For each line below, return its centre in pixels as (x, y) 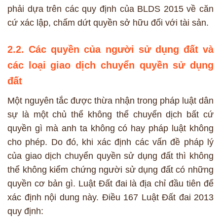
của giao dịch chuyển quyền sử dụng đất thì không (110, 156)
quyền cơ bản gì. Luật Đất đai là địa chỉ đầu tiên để (110, 183)
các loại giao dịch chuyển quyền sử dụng (110, 65)
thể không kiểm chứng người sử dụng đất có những (110, 169)
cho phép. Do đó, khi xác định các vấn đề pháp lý (110, 142)
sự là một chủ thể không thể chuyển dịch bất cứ (110, 114)
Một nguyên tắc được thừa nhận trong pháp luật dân (110, 100)
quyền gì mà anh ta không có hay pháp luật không (110, 128)
